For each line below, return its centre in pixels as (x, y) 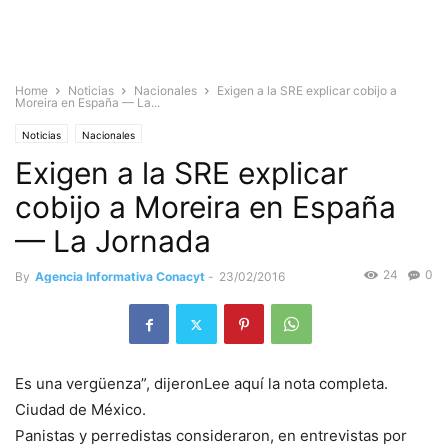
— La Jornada (113, 241)
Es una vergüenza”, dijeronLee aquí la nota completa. (201, 384)
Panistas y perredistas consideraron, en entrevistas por (211, 436)
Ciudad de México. (80, 410)
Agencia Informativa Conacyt (120, 276)
